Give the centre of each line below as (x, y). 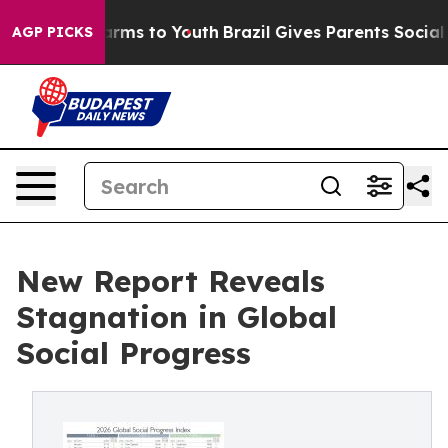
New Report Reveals (170, 281)
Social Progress (133, 353)
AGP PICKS (52, 32)
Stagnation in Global (176, 317)
